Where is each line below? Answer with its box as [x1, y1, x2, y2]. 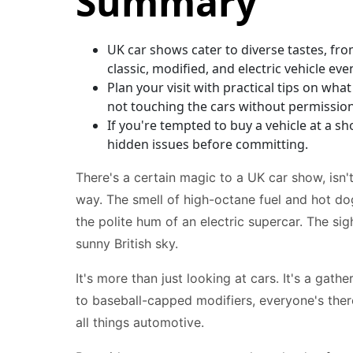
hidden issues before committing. [107, 136, 308, 153]
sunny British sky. [76, 236, 178, 251]
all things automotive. [76, 314, 204, 330]
